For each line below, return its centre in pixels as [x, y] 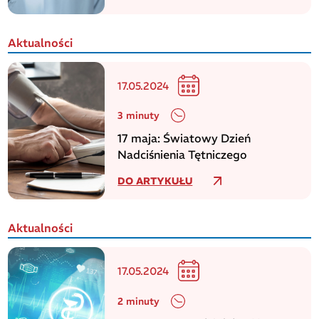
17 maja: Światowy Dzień [184, 138]
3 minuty [139, 116]
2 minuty [139, 301]
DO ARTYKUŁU [155, 181]
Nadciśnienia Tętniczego [183, 154]
